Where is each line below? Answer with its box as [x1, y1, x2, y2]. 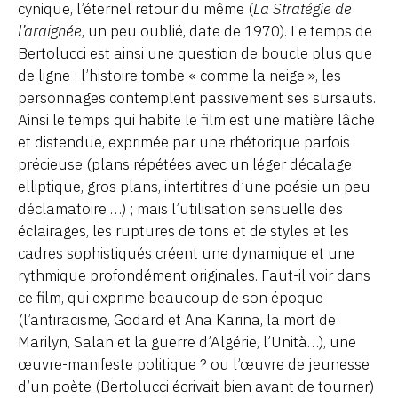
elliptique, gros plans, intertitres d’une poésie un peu [18, 176, 370, 196]
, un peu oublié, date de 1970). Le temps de [82, 20, 372, 41]
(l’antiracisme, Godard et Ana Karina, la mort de [18, 309, 336, 330]
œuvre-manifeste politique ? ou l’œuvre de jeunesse [18, 354, 370, 374]
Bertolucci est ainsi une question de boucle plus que [18, 43, 372, 63]
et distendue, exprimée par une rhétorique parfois [18, 131, 350, 152]
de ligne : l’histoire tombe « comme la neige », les [18, 65, 341, 85]
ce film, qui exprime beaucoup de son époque [18, 287, 323, 307]
